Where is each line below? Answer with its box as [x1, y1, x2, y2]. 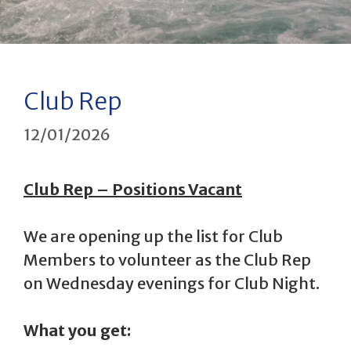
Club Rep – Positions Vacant [24, 179, 242, 200]
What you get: [24, 320, 131, 341]
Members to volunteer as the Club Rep [24, 250, 311, 270]
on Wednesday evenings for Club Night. [24, 273, 323, 294]
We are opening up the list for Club [24, 226, 283, 247]
